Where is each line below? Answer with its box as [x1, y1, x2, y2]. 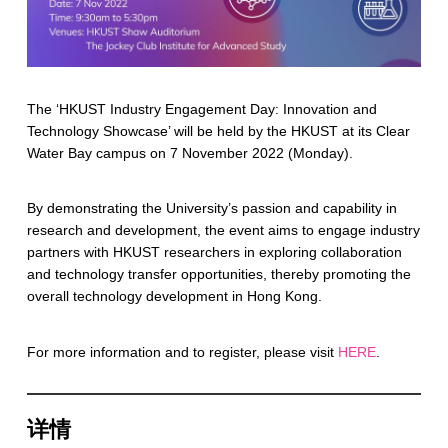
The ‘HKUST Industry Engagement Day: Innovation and [26, 100, 377, 117]
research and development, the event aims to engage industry [26, 222, 420, 239]
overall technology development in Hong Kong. [26, 288, 322, 305]
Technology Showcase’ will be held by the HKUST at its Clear [26, 122, 410, 139]
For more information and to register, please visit [26, 343, 338, 360]
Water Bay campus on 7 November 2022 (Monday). [26, 144, 353, 161]
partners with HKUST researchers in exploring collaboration [26, 244, 402, 261]
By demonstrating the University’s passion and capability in [26, 200, 397, 217]
